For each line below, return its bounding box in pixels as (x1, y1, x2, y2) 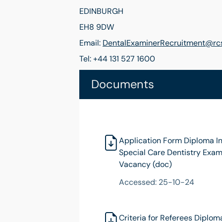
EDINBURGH (79, 6, 123, 16)
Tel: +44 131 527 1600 (79, 54, 155, 64)
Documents (91, 77, 154, 92)
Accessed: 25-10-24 (119, 177, 194, 187)
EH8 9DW (79, 22, 114, 32)
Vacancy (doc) (119, 159, 172, 169)
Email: (79, 38, 103, 48)
